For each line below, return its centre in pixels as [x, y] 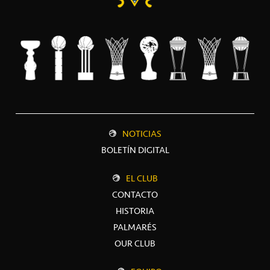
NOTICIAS [142, 133]
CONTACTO [135, 194]
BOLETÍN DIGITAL [135, 150]
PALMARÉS [135, 227]
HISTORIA [135, 211]
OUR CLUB [135, 243]
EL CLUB [142, 178]
